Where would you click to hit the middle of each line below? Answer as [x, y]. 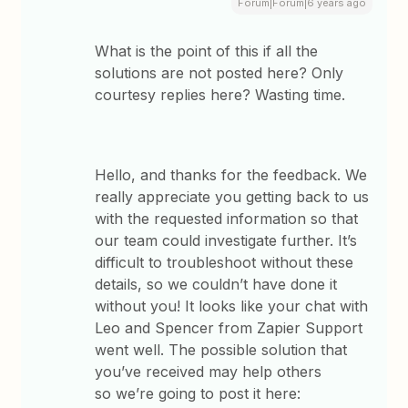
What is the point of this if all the [207, 51]
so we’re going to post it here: [198, 393]
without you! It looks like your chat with [232, 306]
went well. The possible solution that [221, 350]
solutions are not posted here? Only [219, 73]
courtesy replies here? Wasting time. [220, 95]
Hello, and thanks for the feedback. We [231, 175]
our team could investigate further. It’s [226, 240]
